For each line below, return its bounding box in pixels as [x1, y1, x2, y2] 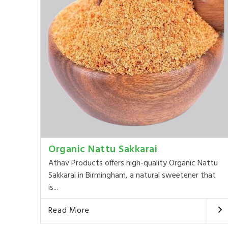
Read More [48, 204, 90, 218]
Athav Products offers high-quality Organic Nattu [48, 157, 218, 170]
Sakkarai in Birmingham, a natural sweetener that [48, 169, 216, 183]
